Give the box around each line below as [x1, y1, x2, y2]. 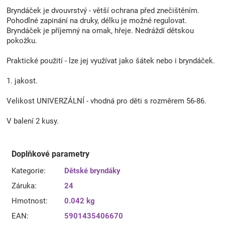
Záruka [12, 181, 35, 190]
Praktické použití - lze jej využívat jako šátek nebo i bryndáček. [7, 56, 215, 65]
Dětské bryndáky [64, 166, 121, 175]
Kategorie [12, 166, 44, 175]
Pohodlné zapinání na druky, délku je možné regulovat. [7, 16, 187, 25]
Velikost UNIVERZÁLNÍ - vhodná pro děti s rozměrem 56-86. [7, 96, 206, 105]
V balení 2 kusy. [7, 116, 59, 126]
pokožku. [7, 36, 37, 45]
